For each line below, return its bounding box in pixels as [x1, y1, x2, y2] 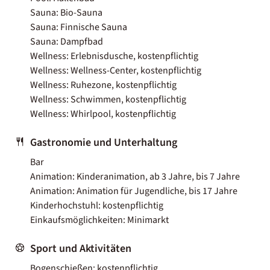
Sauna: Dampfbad [30, 34, 103, 48]
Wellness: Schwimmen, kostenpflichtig [30, 92, 186, 106]
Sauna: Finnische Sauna [30, 20, 127, 34]
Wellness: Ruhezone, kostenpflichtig [30, 78, 177, 92]
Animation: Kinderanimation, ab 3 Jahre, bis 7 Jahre [30, 169, 240, 183]
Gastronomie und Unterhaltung [30, 134, 177, 150]
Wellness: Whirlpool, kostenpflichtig [30, 107, 176, 121]
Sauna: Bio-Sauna [30, 5, 102, 19]
